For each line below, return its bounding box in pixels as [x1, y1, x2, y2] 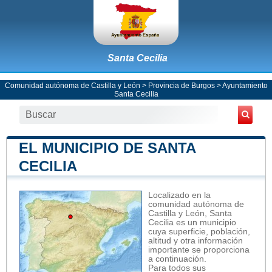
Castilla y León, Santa [148, 208, 232, 218]
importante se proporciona [148, 245, 250, 254]
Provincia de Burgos [148, 81, 215, 90]
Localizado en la [148, 190, 211, 200]
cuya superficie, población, [148, 226, 250, 236]
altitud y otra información [148, 236, 243, 245]
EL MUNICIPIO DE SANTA [19, 139, 195, 156]
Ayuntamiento [222, 81, 268, 90]
